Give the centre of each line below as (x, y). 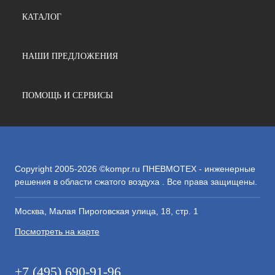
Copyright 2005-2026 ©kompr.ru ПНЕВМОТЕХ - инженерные (135, 169)
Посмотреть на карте (57, 231)
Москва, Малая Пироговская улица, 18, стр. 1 (107, 211)
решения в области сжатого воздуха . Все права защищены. (136, 182)
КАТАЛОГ (42, 17)
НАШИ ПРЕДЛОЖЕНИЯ (70, 56)
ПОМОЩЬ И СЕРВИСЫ (68, 95)
